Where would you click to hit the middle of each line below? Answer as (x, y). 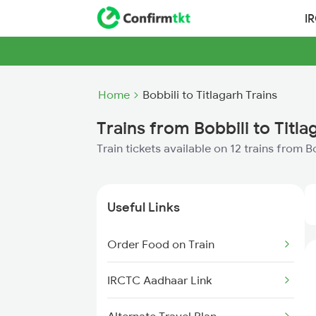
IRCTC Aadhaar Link (159, 280)
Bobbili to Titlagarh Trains (210, 95)
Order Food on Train (161, 244)
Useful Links (144, 207)
